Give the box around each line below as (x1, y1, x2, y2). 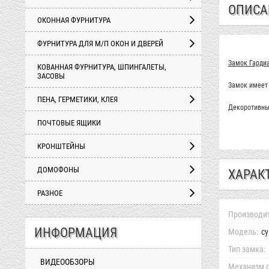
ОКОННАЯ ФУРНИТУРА (37, 16, 110, 25)
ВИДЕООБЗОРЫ (40, 257, 95, 267)
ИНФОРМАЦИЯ (34, 225, 117, 240)
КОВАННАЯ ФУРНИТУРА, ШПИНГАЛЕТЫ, (37, 62, 166, 71)
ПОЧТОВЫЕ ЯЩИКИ (37, 118, 101, 127)
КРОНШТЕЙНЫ (37, 142, 85, 151)
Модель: (228, 227, 258, 237)
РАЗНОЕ (37, 189, 62, 198)
